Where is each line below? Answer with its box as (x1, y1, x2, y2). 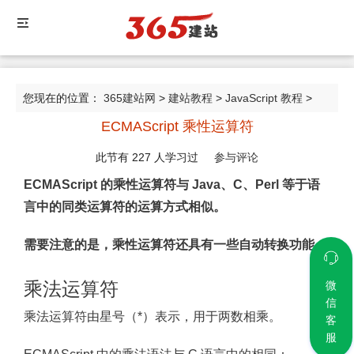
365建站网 (104, 92, 156, 104)
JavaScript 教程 (225, 92, 303, 104)
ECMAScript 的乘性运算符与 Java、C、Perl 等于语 (24, 178, 320, 191)
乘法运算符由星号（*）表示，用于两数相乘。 (24, 310, 281, 323)
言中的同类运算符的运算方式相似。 (24, 200, 226, 213)
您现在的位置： (23, 92, 104, 104)
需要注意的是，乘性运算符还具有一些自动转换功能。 (24, 238, 327, 251)
